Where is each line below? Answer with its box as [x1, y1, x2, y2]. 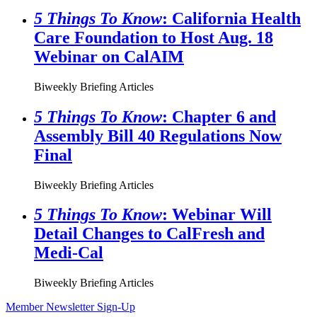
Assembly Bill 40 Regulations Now [34, 126, 282, 145]
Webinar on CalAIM [34, 47, 184, 66]
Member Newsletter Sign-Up [6, 301, 135, 313]
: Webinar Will [162, 205, 272, 224]
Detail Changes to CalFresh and [34, 224, 265, 243]
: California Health [162, 8, 301, 28]
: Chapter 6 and [162, 107, 276, 126]
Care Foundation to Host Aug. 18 [34, 28, 273, 47]
